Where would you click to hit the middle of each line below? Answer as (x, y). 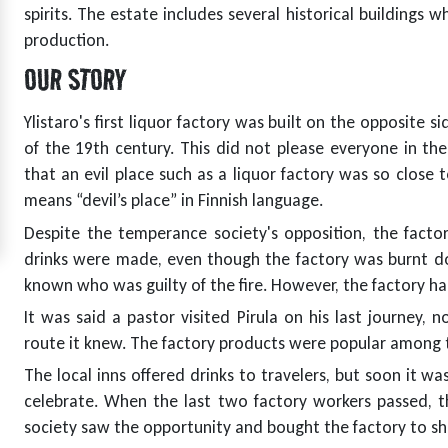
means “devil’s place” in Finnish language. (173, 200)
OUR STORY (74, 80)
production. (66, 39)
